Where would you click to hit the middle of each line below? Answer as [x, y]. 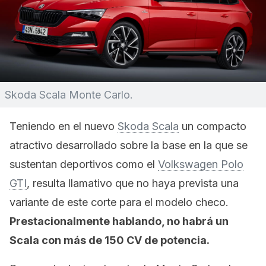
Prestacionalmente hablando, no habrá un [119, 221]
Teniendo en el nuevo [64, 126]
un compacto [213, 126]
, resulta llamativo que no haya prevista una [133, 183]
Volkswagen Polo [201, 164]
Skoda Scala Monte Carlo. [69, 95]
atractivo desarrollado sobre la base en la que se [129, 145]
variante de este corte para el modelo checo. [119, 202]
